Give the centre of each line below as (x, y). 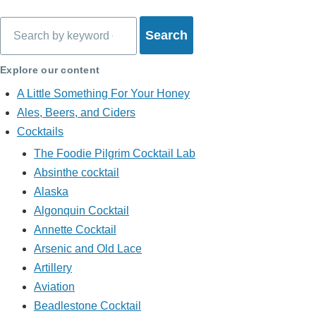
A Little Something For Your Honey (103, 94)
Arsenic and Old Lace (88, 249)
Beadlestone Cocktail (87, 306)
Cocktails (40, 132)
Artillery (53, 268)
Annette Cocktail (75, 230)
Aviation (54, 287)
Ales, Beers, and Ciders (76, 113)
